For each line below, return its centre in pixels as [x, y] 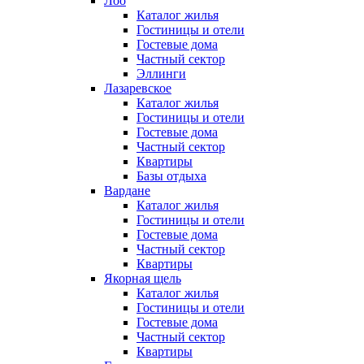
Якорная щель [143, 279]
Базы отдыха [171, 176]
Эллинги [161, 74]
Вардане [127, 191]
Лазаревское [138, 89]
